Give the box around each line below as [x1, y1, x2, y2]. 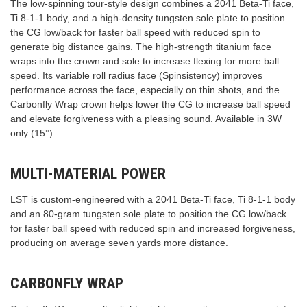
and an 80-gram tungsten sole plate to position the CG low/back [10, 208, 286, 219]
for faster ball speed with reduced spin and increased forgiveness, [10, 222, 295, 234]
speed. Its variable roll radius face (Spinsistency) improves [10, 69, 262, 81]
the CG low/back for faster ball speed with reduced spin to [10, 26, 260, 38]
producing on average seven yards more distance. [10, 236, 228, 248]
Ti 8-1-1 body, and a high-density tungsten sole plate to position [10, 12, 285, 23]
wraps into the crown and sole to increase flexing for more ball [10, 55, 279, 66]
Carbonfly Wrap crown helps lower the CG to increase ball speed [10, 98, 291, 110]
